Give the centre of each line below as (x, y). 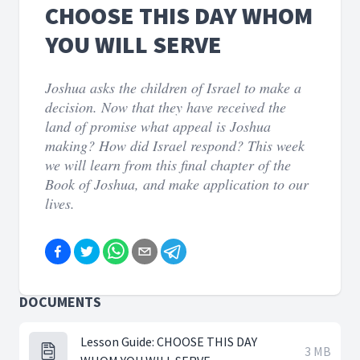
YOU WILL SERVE (133, 44)
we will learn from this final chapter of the (168, 165)
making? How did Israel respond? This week (175, 145)
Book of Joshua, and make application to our (177, 184)
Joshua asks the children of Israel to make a (173, 88)
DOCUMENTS (60, 302)
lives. (60, 203)
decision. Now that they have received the (166, 107)
